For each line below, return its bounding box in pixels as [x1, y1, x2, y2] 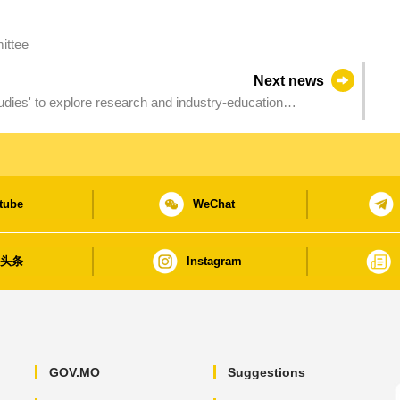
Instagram [186, 254, 242, 269]
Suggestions [227, 365, 305, 380]
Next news [254, 73, 325, 89]
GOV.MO [48, 365, 100, 380]
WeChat [193, 197, 236, 212]
